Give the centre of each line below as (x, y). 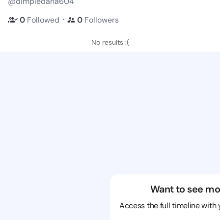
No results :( (110, 42)
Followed (43, 20)
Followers (102, 20)
